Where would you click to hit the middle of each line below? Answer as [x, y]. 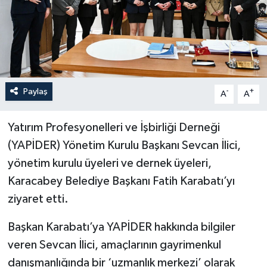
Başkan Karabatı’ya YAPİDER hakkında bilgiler [121, 227]
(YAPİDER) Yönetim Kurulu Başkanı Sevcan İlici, [124, 145]
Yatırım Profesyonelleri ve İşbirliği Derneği [114, 127]
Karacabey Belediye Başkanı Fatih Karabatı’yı [121, 181]
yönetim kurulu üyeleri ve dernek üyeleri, [109, 163]
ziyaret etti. [38, 199]
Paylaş [35, 91]
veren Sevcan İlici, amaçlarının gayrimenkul [114, 245]
